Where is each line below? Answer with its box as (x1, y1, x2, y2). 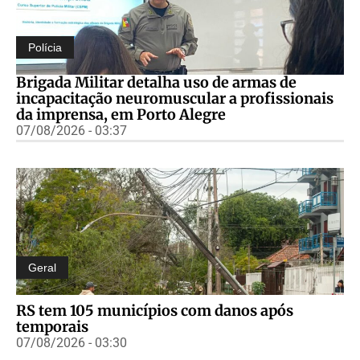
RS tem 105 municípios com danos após (16, 301, 293, 321)
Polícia (28, 41, 62, 55)
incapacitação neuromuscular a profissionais (16, 89, 333, 108)
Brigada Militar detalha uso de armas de (16, 73, 297, 92)
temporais (16, 317, 88, 337)
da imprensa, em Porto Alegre (16, 105, 226, 125)
